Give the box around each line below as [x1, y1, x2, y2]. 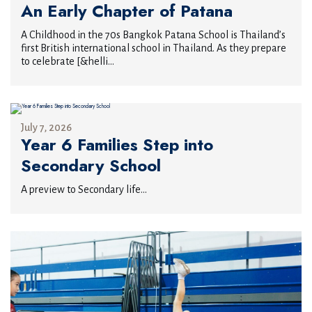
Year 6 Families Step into [21, 132, 213, 157]
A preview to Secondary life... [21, 184, 147, 195]
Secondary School [21, 153, 161, 178]
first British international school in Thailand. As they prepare [21, 42, 286, 54]
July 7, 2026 [21, 122, 72, 133]
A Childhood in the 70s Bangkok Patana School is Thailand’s [21, 29, 286, 40]
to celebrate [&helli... [21, 56, 114, 67]
